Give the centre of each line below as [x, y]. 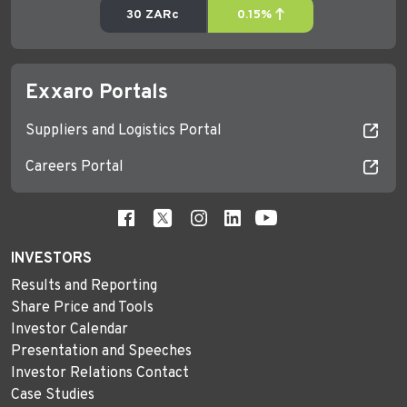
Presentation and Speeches [101, 351]
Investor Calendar [69, 329]
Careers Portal [74, 167]
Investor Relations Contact [100, 373]
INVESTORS [51, 258]
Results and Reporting [84, 286]
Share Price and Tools [82, 308]
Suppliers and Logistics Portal [124, 130]
